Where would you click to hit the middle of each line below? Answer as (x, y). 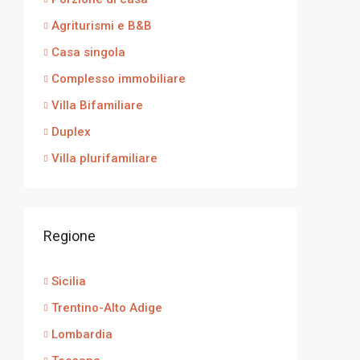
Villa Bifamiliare (97, 105)
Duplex (71, 132)
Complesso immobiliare (119, 79)
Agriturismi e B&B (102, 26)
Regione (70, 236)
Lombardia (82, 334)
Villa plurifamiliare (104, 158)
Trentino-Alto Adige (107, 308)
